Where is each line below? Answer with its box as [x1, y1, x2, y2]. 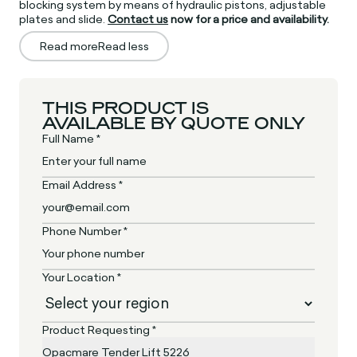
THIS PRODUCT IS [42, 99, 210, 119]
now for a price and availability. [168, 10, 330, 27]
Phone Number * [42, 223, 128, 240]
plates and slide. [19, 10, 108, 27]
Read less [97, 37, 149, 54]
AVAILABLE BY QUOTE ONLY [42, 114, 306, 134]
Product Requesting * [42, 322, 157, 339]
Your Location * [42, 269, 122, 286]
